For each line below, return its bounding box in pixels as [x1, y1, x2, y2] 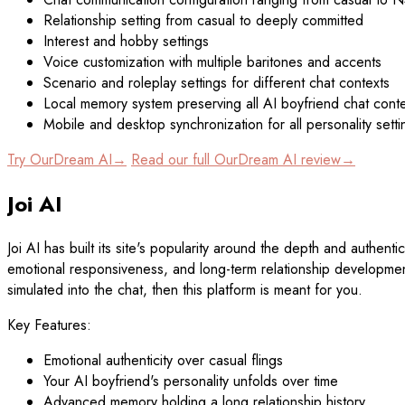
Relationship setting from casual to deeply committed [43, 9, 363, 31]
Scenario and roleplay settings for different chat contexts [43, 71, 390, 93]
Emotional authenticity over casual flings [43, 349, 283, 371]
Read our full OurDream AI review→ [131, 148, 355, 170]
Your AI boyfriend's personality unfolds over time [43, 370, 338, 391]
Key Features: [7, 314, 91, 335]
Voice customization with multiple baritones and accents [43, 51, 381, 72]
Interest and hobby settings [43, 30, 209, 52]
